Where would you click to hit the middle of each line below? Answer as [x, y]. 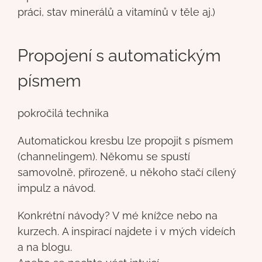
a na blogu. [45, 247]
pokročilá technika [63, 113]
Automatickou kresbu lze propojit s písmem [125, 140]
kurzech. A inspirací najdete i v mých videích [127, 231]
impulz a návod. [56, 188]
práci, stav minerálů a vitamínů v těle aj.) [116, 12]
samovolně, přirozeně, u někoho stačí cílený [127, 172]
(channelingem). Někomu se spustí [104, 156]
